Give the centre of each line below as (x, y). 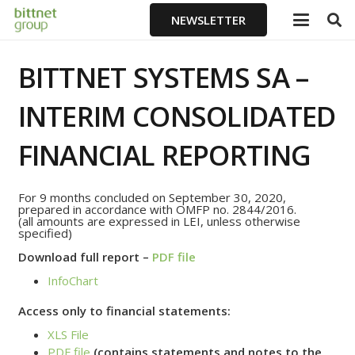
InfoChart (73, 281)
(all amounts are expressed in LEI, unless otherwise (159, 221)
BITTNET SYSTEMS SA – (163, 77)
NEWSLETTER (209, 20)
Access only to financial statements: (124, 310)
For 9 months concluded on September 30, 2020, (152, 197)
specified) (45, 233)
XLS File (68, 334)
